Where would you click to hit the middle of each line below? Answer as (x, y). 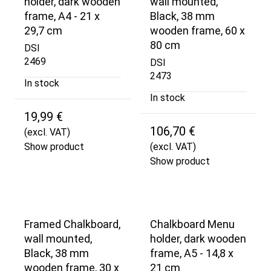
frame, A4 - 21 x (62, 16)
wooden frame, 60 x (198, 31)
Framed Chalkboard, (72, 224)
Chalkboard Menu (192, 224)
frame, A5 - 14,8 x (192, 253)
